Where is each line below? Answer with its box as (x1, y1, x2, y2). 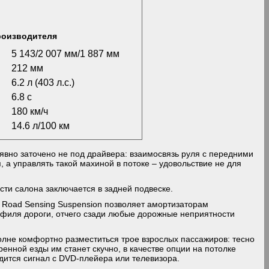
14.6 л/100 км (11, 120, 70, 131)
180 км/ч (11, 106, 49, 116)
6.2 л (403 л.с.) (11, 77, 75, 88)
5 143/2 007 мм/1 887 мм (11, 48, 120, 59)
